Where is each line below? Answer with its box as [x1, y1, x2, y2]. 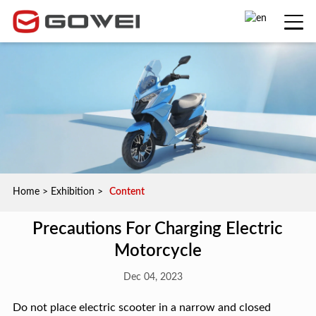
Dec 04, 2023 [123, 272, 183, 283]
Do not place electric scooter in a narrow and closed [12, 302, 271, 314]
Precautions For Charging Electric [32, 221, 284, 238]
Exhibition [50, 187, 95, 197]
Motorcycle [114, 243, 202, 260]
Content [109, 187, 145, 197]
